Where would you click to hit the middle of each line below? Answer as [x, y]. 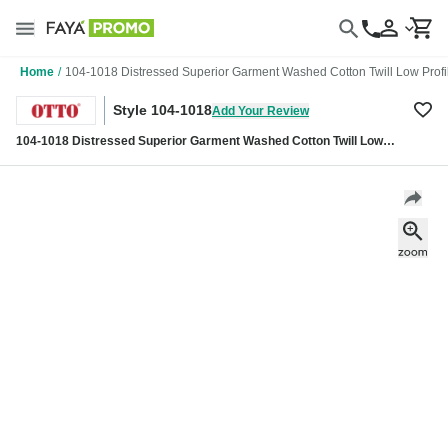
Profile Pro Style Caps [78, 157]
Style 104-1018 [162, 110]
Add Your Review [260, 110]
